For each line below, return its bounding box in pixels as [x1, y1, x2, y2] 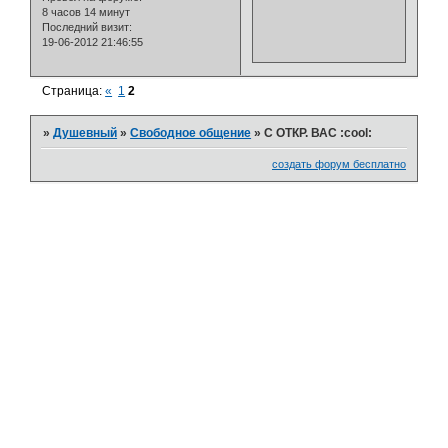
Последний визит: [42, 21, 132, 34]
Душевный [53, 125, 118, 140]
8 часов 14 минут [42, 6, 130, 19]
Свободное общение [130, 125, 252, 140]
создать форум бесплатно [272, 158, 406, 171]
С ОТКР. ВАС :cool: [264, 125, 373, 140]
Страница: [42, 84, 106, 99]
